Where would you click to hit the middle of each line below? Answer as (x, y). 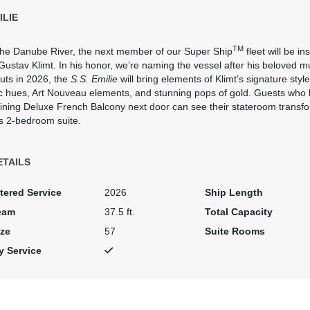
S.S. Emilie (94, 79)
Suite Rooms (235, 231)
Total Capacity (239, 211)
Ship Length (234, 192)
